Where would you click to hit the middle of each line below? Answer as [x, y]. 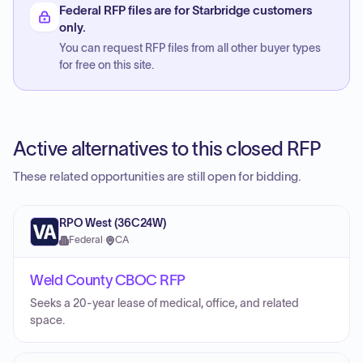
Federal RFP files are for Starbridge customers [186, 11]
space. [47, 320]
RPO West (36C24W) [113, 223]
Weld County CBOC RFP [108, 280]
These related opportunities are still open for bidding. [157, 177]
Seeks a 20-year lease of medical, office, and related [164, 303]
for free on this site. [107, 65]
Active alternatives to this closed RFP [167, 149]
